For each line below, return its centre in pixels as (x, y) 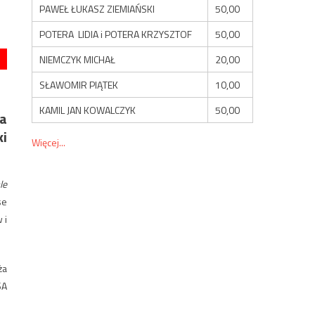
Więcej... (49, 142)
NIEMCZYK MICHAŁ (78, 59)
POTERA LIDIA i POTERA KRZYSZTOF (116, 34)
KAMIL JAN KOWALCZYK (88, 110)
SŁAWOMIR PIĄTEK (79, 84)
